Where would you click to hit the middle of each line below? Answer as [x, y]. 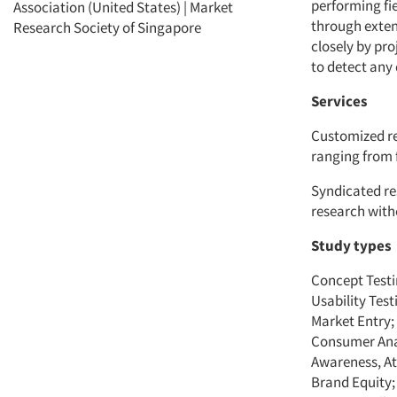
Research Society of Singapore [107, 28]
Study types [351, 246]
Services [339, 101]
